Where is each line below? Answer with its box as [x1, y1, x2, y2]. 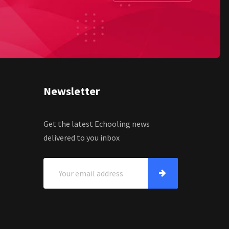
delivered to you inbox [43, 132, 120, 143]
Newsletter [43, 84, 100, 99]
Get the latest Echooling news [43, 119, 150, 129]
